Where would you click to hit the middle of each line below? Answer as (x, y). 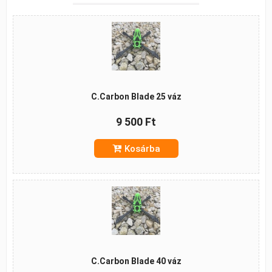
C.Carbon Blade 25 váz (136, 97)
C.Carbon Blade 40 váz (136, 261)
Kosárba (142, 149)
